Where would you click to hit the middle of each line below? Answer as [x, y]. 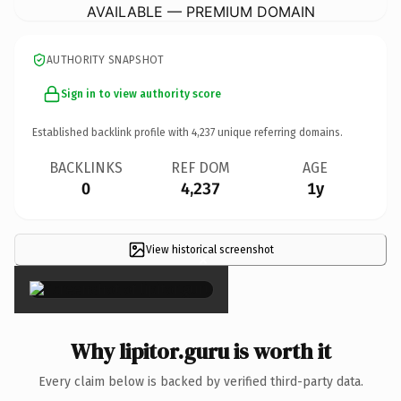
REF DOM [200, 167]
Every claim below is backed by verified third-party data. [200, 381]
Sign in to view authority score [141, 94]
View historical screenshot [209, 249]
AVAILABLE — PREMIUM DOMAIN [200, 11]
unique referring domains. [279, 132]
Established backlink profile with [112, 132]
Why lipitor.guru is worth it [200, 351]
